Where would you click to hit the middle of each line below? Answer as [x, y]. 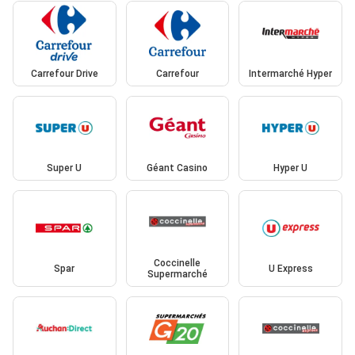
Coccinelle [177, 263]
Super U [65, 168]
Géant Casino [177, 168]
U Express [290, 268]
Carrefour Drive [64, 73]
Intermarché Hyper [291, 73]
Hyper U [291, 168]
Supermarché [177, 274]
